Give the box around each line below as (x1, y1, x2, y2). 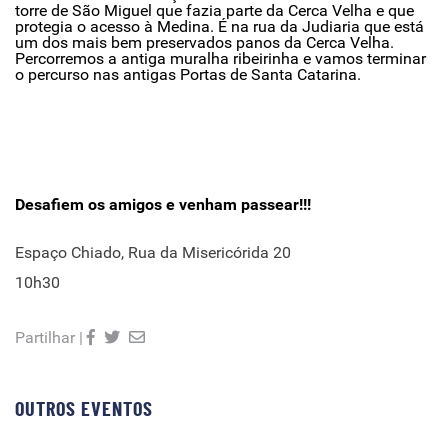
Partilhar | (15, 328, 83, 347)
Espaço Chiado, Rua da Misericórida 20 (15, 243, 291, 262)
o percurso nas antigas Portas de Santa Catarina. (15, 65, 361, 84)
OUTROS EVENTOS (15, 400, 153, 420)
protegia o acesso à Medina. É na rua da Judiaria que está (15, 17, 424, 36)
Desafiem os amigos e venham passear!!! (15, 195, 311, 214)
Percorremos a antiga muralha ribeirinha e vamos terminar (15, 49, 426, 68)
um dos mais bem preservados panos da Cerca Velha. (15, 33, 394, 52)
